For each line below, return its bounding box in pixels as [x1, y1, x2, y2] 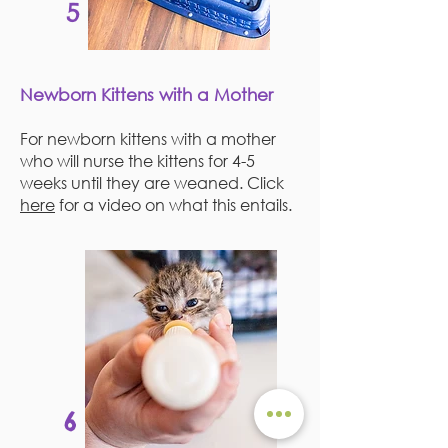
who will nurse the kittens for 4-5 [20, 150, 255, 171]
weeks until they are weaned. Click [20, 172, 284, 193]
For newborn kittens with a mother [20, 128, 276, 149]
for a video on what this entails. [55, 194, 292, 215]
